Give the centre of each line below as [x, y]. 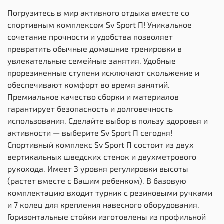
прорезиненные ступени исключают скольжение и [103, 73]
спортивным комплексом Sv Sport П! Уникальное [100, 25]
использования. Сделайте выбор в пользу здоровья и [108, 121]
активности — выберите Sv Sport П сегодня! [90, 133]
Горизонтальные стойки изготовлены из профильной [107, 217]
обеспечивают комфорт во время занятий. [89, 85]
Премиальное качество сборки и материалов [93, 97]
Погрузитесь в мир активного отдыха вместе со [98, 13]
